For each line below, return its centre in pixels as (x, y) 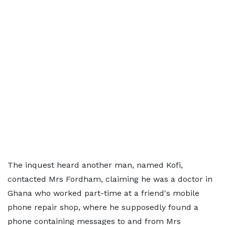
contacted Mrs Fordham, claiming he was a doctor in (110, 179)
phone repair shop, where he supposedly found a (103, 207)
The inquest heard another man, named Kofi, (95, 165)
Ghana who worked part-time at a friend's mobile (103, 193)
